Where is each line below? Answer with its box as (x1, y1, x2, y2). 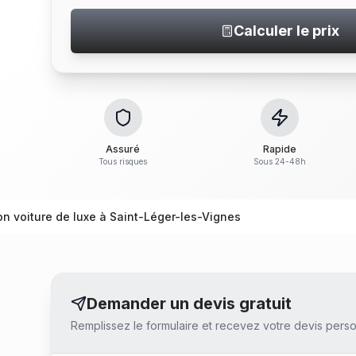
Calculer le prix (233, 22, 339, 39)
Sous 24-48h (253, 157, 306, 166)
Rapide (262, 143, 296, 155)
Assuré (106, 143, 141, 155)
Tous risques (99, 157, 148, 166)
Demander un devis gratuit (87, 294, 292, 313)
